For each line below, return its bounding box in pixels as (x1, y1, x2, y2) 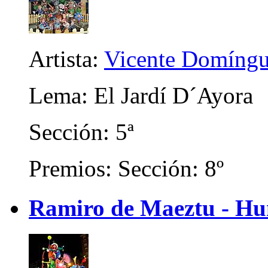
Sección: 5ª (29, 118, 134, 145)
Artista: (29, 45, 104, 72)
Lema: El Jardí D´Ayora (29, 82, 253, 108)
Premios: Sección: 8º (29, 155, 224, 181)
